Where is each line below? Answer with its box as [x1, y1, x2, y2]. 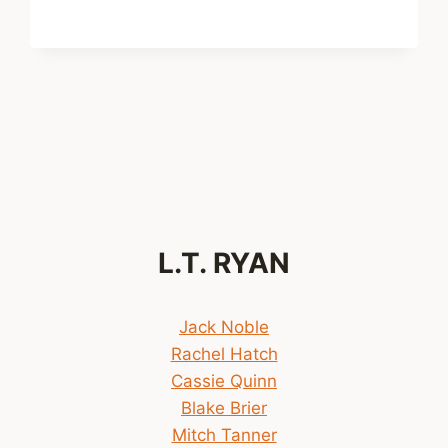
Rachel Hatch [170, 344, 278, 365]
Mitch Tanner [171, 425, 277, 446]
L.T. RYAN [158, 246, 290, 281]
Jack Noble [179, 317, 269, 338]
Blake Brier [181, 398, 267, 419]
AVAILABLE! [147, 31, 234, 48]
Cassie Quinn [171, 371, 277, 392]
